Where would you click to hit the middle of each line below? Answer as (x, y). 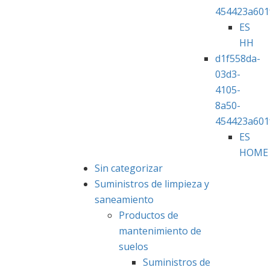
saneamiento (124, 199)
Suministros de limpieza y (152, 184)
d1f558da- (238, 58)
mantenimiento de (160, 231)
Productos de (149, 215)
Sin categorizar (129, 168)
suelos (133, 246)
